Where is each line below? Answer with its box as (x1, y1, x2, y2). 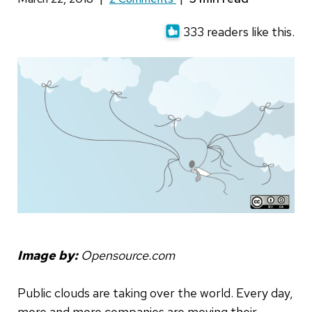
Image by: (17, 247, 77, 263)
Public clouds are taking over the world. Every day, (17, 284, 293, 301)
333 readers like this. (183, 24, 295, 40)
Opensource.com (81, 247, 175, 263)
